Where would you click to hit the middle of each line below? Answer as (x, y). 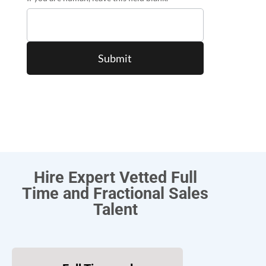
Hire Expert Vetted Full (115, 177)
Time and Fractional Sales (115, 193)
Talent (115, 209)
